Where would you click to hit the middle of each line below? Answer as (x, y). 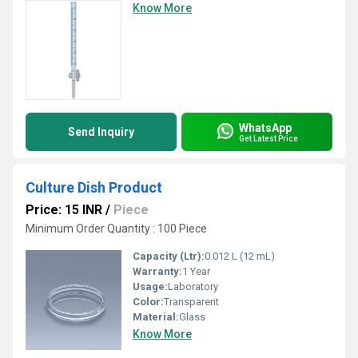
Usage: (150, 286)
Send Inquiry (101, 132)
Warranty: (157, 271)
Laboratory (193, 286)
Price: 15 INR (64, 210)
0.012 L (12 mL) (240, 256)
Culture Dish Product (94, 187)
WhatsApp (265, 127)
